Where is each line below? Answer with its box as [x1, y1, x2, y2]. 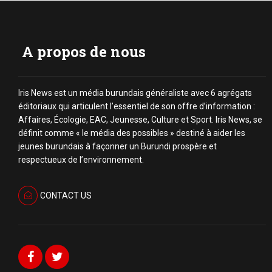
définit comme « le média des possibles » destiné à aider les [18, 127, 245, 138]
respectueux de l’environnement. [18, 154, 144, 165]
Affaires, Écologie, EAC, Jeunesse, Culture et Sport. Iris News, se [18, 114, 262, 124]
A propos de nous [22, 41, 146, 61]
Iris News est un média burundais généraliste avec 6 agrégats [18, 87, 252, 98]
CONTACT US [39, 190, 92, 200]
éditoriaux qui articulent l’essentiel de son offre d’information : [18, 101, 255, 111]
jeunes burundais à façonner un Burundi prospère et [18, 141, 217, 151]
